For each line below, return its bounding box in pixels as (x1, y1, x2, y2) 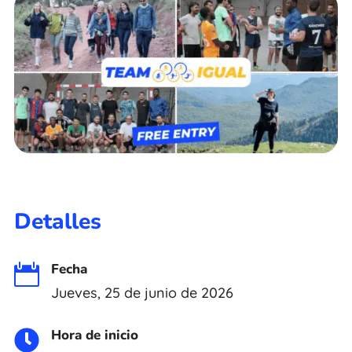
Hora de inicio (51, 326, 138, 345)
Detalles (13, 207, 101, 237)
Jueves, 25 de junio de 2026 (51, 284, 233, 302)
